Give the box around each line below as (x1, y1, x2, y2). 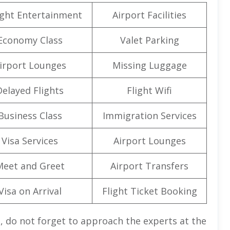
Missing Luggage (112, 59, 187, 71)
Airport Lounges (113, 134, 186, 147)
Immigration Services (102, 109, 197, 122)
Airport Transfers (110, 159, 188, 172)
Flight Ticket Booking (102, 184, 197, 197)
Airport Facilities (112, 8, 186, 21)
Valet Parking (120, 33, 179, 46)
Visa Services (2, 134, 58, 147)
